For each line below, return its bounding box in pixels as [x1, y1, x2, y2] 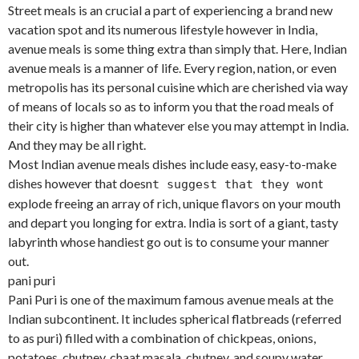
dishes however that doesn [8, 175, 152, 192]
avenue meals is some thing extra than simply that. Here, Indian [8, 41, 347, 57]
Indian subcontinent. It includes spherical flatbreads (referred [8, 311, 341, 327]
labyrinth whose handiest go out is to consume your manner [8, 234, 329, 250]
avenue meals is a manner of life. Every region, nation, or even [8, 60, 337, 76]
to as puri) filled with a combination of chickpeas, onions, [8, 330, 316, 346]
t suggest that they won [152, 177, 318, 192]
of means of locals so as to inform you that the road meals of [8, 99, 334, 115]
